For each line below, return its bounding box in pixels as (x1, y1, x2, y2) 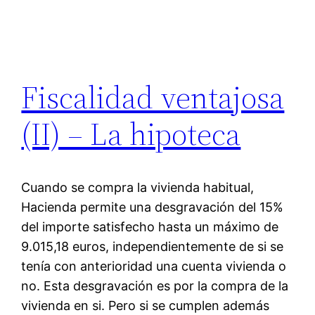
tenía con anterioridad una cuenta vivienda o (21, 259, 287, 274)
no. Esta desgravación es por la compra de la (21, 278, 289, 294)
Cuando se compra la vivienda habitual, (21, 180, 255, 195)
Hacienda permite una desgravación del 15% (21, 200, 284, 215)
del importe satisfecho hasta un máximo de (21, 219, 279, 235)
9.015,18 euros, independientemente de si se (21, 239, 284, 255)
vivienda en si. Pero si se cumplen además (21, 298, 270, 314)
